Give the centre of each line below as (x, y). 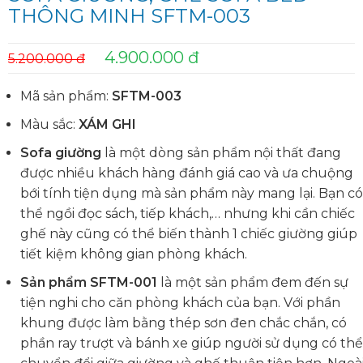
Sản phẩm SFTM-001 (89, 282)
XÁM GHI (107, 124)
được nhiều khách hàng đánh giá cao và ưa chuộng (187, 173)
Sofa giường (62, 152)
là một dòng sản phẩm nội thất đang (223, 152)
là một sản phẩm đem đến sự (253, 282)
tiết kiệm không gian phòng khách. (134, 254)
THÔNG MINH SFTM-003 (129, 15)
